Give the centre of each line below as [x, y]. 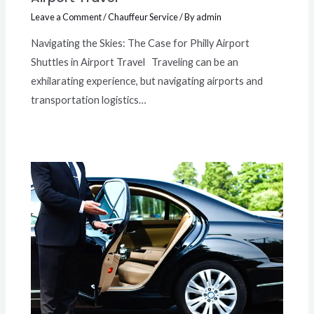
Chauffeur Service [143, 17]
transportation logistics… [89, 100]
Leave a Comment [67, 17]
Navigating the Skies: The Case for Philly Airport [141, 43]
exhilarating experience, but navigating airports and [147, 81]
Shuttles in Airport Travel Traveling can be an [135, 62]
